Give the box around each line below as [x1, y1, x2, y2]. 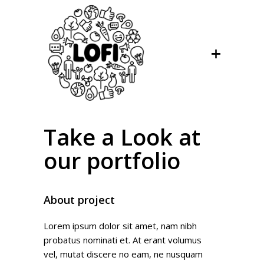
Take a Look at [44, 121, 200, 152]
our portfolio [44, 145, 180, 176]
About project [44, 193, 115, 207]
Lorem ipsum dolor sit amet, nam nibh [44, 220, 197, 232]
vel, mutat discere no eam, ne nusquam [44, 248, 203, 260]
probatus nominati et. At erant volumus [44, 234, 202, 246]
